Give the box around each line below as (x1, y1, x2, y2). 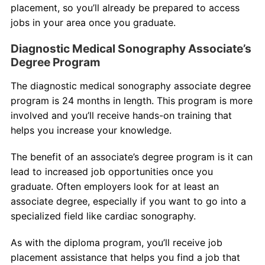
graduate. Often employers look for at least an (10, 180, 219, 193)
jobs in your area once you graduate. (10, 17, 176, 29)
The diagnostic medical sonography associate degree (10, 80, 251, 92)
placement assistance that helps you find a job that (10, 251, 240, 264)
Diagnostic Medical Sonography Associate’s (10, 41, 251, 56)
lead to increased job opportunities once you (10, 166, 213, 178)
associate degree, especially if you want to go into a (10, 195, 246, 208)
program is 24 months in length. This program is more (10, 95, 253, 107)
